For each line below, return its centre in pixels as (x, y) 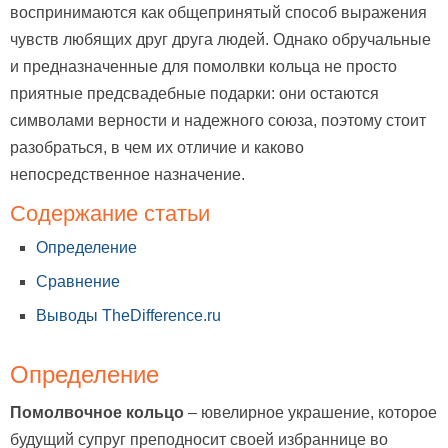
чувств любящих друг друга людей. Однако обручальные (220, 39)
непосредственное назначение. (127, 174)
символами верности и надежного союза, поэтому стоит (218, 120)
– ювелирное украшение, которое (310, 412)
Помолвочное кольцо (97, 412)
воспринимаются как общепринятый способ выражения (218, 12)
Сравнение (78, 281)
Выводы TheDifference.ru (128, 315)
